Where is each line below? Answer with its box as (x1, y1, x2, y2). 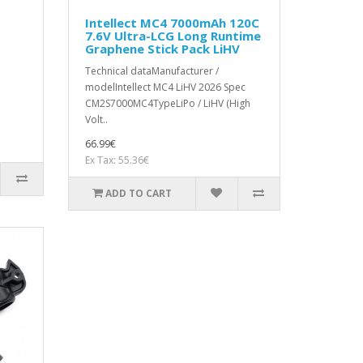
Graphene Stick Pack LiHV (84, 41, 240, 58)
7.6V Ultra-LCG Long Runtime (84, 28, 261, 45)
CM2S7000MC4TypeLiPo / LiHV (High (84, 96, 250, 111)
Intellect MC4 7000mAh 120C (84, 15, 259, 32)
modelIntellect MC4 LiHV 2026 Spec (84, 80, 246, 95)
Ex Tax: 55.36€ (84, 153, 149, 168)
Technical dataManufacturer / (84, 64, 219, 79)
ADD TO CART (105, 186, 172, 201)
